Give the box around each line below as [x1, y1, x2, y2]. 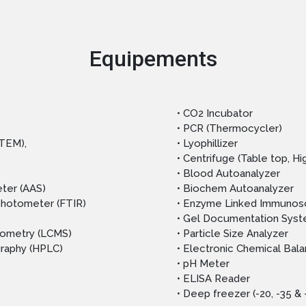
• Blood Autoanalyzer [177, 167, 280, 180]
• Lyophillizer [177, 137, 238, 150]
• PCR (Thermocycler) [177, 122, 282, 135]
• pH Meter [177, 258, 229, 270]
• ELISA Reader [177, 273, 250, 286]
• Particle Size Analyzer [177, 227, 288, 240]
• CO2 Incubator [177, 107, 253, 120]
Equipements [89, 46, 217, 72]
